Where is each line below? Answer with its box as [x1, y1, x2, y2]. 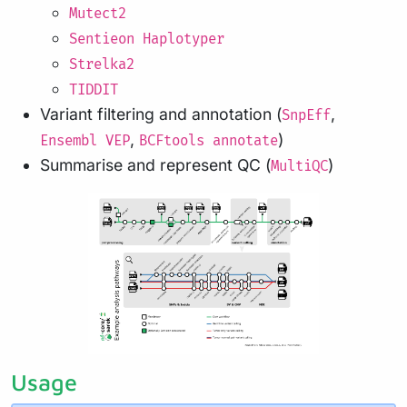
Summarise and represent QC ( [40, 154, 271, 174]
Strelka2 [69, 55, 134, 74]
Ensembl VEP [40, 132, 130, 150]
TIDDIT [69, 81, 118, 99]
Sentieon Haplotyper [69, 30, 224, 48]
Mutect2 [69, 5, 126, 23]
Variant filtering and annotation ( [40, 104, 282, 124]
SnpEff [282, 106, 331, 124]
